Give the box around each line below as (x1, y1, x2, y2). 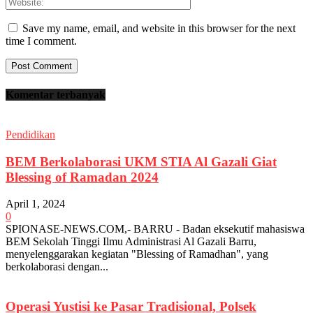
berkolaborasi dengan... (6, 261, 108, 273)
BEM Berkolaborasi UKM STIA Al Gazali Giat (6, 154, 277, 169)
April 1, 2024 (6, 198, 65, 210)
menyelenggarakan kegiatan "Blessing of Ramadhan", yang (6, 248, 268, 261)
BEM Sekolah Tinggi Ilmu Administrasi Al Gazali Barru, (6, 235, 256, 248)
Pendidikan (6, 128, 55, 140)
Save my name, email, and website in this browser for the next (22, 22, 296, 35)
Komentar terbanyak (6, 88, 105, 101)
